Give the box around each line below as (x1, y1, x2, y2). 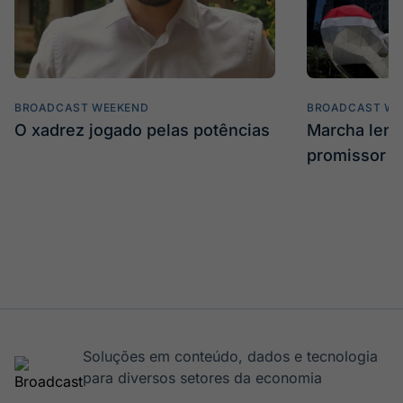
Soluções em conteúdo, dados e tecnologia (83, 347, 378, 365)
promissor (307, 146, 386, 165)
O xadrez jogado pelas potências (14, 121, 270, 139)
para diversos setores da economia (83, 369, 322, 387)
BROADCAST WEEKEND (14, 101, 149, 114)
